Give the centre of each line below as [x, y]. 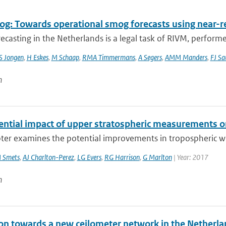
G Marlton [157, 157]
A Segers [150, 57]
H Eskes [37, 57]
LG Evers [89, 157]
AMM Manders [186, 57]
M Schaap [65, 57]
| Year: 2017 [190, 157]
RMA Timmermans [108, 57]
